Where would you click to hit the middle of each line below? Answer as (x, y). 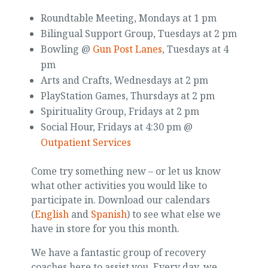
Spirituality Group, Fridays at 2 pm (120, 111)
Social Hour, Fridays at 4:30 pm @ (116, 127)
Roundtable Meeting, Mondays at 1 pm (128, 18)
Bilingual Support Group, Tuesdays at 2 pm (138, 33)
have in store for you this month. (105, 229)
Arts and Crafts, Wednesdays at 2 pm (124, 80)
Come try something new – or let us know (126, 171)
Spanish (109, 214)
